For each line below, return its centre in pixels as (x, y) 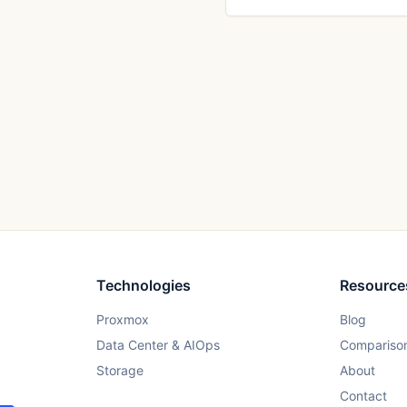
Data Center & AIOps (158, 345)
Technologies (143, 285)
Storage (119, 370)
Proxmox (122, 319)
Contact (364, 396)
